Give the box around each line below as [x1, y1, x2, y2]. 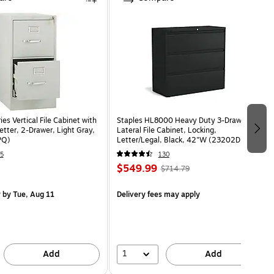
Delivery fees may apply [116, 188, 200, 200]
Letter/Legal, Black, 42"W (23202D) [116, 134, 243, 146]
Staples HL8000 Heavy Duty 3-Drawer [116, 114, 248, 126]
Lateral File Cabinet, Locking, [116, 124, 217, 136]
